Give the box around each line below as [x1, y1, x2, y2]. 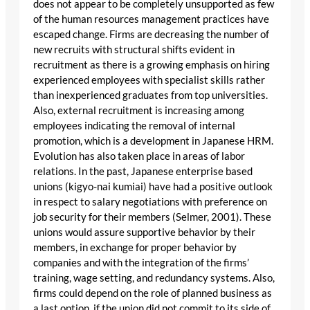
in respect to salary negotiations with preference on [33, 195, 267, 208]
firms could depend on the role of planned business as [33, 286, 272, 299]
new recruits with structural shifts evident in [33, 43, 235, 55]
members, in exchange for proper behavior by [33, 241, 237, 253]
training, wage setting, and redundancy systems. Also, [33, 271, 275, 284]
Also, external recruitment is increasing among [33, 104, 244, 116]
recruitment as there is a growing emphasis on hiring [33, 58, 270, 71]
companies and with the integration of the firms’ [33, 256, 249, 268]
